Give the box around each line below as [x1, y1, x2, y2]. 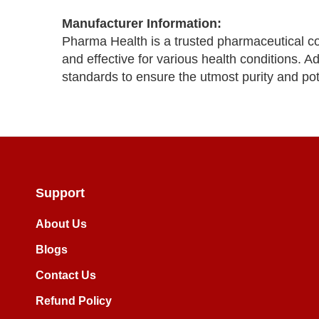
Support [36, 186, 85, 201]
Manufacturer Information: [62, 16, 221, 31]
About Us [36, 218, 87, 231]
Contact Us [36, 269, 96, 282]
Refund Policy [36, 295, 112, 308]
